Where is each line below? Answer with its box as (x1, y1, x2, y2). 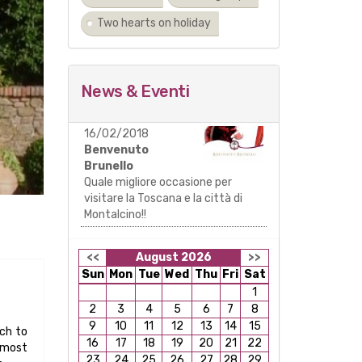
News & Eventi (80, 82, 189, 101)
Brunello (83, 159, 133, 173)
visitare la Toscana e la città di (83, 192, 242, 205)
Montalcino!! (83, 208, 146, 221)
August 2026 (135, 250, 212, 264)
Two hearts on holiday (96, 16, 211, 30)
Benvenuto (83, 143, 149, 157)
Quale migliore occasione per (83, 175, 232, 189)
